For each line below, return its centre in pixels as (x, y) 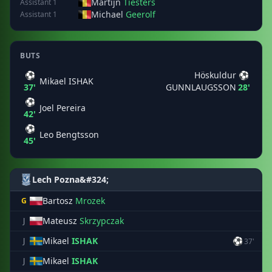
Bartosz (59, 201)
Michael (108, 14)
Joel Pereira (63, 108)
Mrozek (90, 201)
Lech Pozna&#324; (70, 179)
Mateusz (61, 221)
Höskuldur (215, 75)
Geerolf (141, 14)
